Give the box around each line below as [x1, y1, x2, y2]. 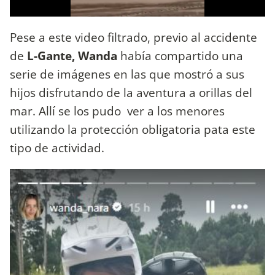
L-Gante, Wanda [24, 47, 120, 64]
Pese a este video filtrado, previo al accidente [10, 29, 257, 46]
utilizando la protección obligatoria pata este [10, 121, 255, 138]
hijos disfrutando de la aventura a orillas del [10, 84, 252, 101]
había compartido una [120, 47, 243, 64]
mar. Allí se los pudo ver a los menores [10, 103, 225, 120]
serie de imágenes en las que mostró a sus [10, 66, 244, 83]
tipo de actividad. [10, 139, 107, 157]
